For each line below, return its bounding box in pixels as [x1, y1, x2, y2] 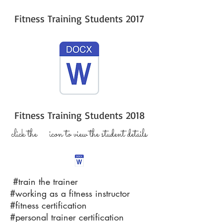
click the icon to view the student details [11, 127, 148, 143]
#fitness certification [10, 199, 87, 211]
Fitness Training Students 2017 [14, 12, 144, 25]
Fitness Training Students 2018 [14, 109, 145, 121]
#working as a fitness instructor [10, 187, 130, 199]
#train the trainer [10, 175, 78, 187]
